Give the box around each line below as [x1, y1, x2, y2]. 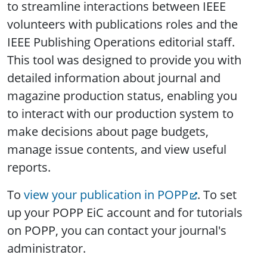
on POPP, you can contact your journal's [7, 222, 226, 239]
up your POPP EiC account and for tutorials [7, 204, 243, 221]
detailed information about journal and [7, 70, 221, 86]
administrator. [7, 240, 86, 257]
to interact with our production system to [7, 105, 234, 122]
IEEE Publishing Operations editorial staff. [7, 34, 235, 51]
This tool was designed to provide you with [7, 52, 241, 69]
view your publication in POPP [24, 187, 188, 203]
